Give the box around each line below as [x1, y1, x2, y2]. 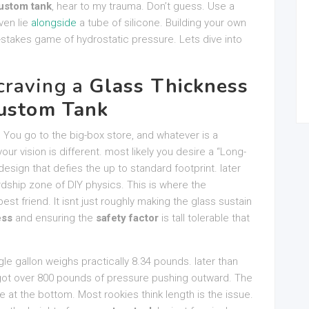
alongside [31, 17, 77, 29]
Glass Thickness [88, 73, 249, 99]
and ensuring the [12, 212, 96, 224]
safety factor [96, 212, 159, 224]
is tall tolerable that [159, 212, 250, 224]
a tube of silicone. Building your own [77, 17, 246, 29]
